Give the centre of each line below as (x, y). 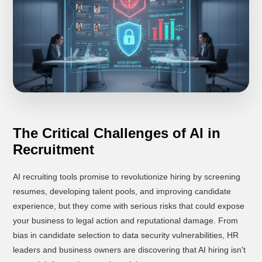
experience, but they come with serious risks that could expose (128, 206)
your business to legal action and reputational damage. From (125, 221)
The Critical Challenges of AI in (116, 133)
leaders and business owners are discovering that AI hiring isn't (129, 250)
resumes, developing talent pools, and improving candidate (122, 192)
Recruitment (53, 150)
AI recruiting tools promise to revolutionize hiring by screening (126, 177)
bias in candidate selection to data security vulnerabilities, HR (125, 235)
